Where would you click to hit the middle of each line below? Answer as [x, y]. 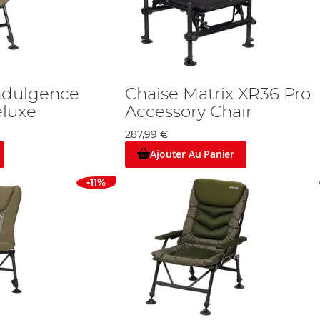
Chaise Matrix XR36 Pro [217, 94]
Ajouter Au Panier [192, 154]
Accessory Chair [188, 112]
